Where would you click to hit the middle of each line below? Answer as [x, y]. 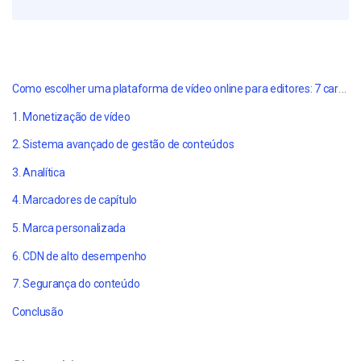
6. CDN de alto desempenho [79, 256]
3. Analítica [39, 172]
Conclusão [38, 311]
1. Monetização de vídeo [71, 116]
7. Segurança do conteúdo [76, 284]
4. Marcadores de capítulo [75, 200]
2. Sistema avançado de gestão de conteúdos [123, 145]
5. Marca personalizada [69, 228]
